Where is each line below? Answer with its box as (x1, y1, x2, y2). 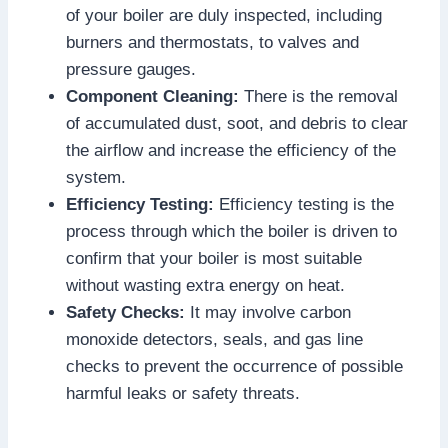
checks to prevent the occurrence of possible (66, 356, 403, 376)
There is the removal (239, 86, 398, 106)
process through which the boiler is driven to (66, 221, 397, 241)
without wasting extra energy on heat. (66, 275, 345, 295)
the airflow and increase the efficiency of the (66, 140, 396, 160)
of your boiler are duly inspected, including (66, 5, 382, 25)
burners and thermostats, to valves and (66, 32, 359, 52)
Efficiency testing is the (219, 194, 394, 214)
